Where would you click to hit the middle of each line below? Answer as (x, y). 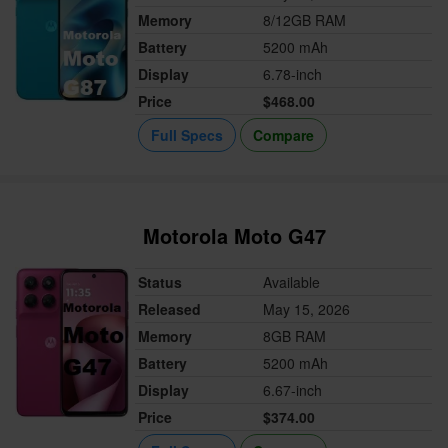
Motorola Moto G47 (235, 236)
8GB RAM (295, 336)
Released (170, 309)
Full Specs (187, 135)
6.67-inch (293, 390)
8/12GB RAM (305, 20)
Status (160, 282)
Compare (284, 135)
